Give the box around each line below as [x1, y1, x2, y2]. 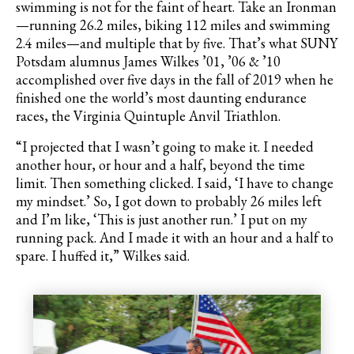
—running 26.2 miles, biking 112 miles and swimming [16, 16, 330, 34]
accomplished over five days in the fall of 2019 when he [16, 70, 333, 88]
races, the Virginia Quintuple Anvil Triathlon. [16, 107, 281, 125]
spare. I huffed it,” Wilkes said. [16, 247, 190, 265]
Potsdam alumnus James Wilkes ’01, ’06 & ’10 [16, 52, 281, 70]
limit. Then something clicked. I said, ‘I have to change [16, 174, 333, 192]
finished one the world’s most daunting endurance [16, 88, 307, 107]
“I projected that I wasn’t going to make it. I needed [16, 137, 314, 156]
